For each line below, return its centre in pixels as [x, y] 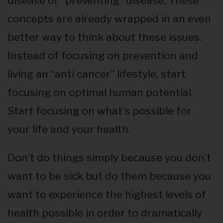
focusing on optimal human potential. [100, 93]
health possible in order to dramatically [105, 213]
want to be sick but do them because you [109, 176]
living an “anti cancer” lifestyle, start [97, 74]
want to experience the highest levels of [107, 195]
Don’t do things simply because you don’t [109, 158]
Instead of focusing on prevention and [103, 56]
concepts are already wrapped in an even [109, 19]
